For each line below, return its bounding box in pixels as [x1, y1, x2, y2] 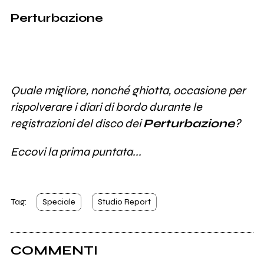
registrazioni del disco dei [10, 117, 143, 131]
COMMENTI [10, 243, 98, 259]
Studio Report [97, 196, 151, 207]
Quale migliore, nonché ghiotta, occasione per [10, 84, 246, 98]
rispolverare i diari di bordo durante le [10, 100, 202, 114]
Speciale [42, 196, 76, 207]
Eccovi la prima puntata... [10, 145, 141, 159]
